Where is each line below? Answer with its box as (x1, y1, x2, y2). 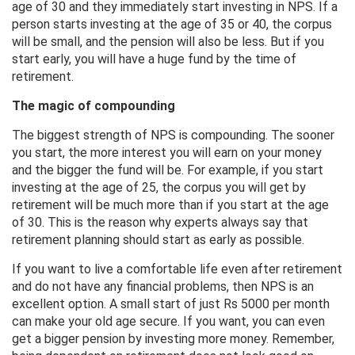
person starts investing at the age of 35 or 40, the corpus (12, 17, 332, 32)
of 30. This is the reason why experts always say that (12, 215, 308, 231)
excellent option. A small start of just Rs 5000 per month (12, 296, 330, 312)
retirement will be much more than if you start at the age (12, 197, 329, 213)
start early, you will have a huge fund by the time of (12, 52, 296, 67)
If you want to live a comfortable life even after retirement (12, 261, 342, 277)
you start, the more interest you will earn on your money (12, 145, 322, 161)
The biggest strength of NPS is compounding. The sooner (12, 128, 334, 143)
